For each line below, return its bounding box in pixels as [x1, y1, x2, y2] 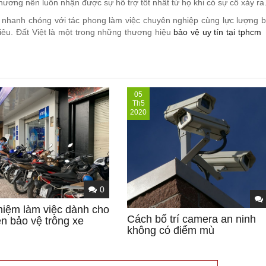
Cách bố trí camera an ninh [127, 213, 256, 225]
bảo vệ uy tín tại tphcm [173, 27, 264, 37]
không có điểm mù [127, 224, 214, 236]
